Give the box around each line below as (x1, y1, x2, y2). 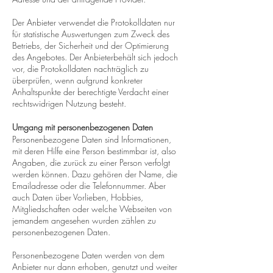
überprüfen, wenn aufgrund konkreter (12, 74, 143, 86)
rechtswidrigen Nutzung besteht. (12, 97, 126, 109)
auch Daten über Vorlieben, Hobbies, (12, 191, 143, 203)
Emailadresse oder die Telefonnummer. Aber (12, 180, 166, 191)
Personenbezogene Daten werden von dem (12, 249, 165, 261)
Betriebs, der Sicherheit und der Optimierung (12, 40, 169, 51)
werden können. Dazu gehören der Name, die (12, 168, 177, 180)
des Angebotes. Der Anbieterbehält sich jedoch (12, 51, 178, 63)
